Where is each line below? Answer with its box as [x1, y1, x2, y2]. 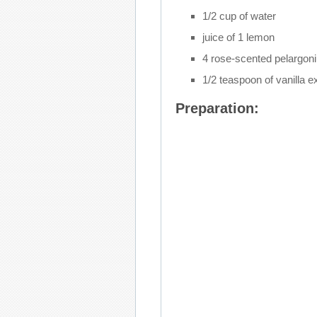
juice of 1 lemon [202, 30, 275, 43]
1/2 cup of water [202, 9, 276, 22]
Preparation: [175, 100, 259, 116]
